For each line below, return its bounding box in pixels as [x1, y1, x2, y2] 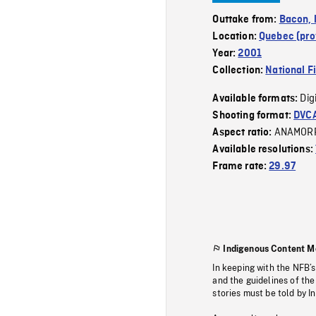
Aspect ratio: [212, 126, 274, 138]
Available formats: [212, 92, 300, 104]
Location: [212, 30, 260, 42]
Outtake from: [212, 13, 279, 25]
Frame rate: [212, 160, 269, 172]
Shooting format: [212, 109, 294, 121]
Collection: [212, 64, 266, 76]
